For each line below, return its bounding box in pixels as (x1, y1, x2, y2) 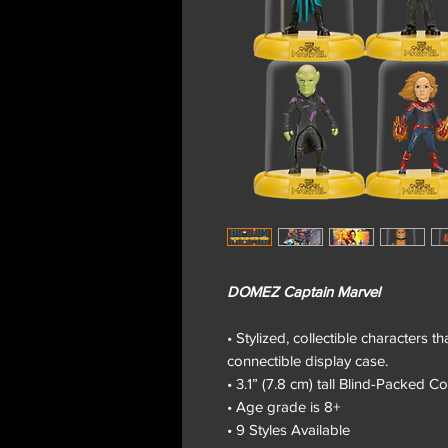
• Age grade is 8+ (227, 397, 340, 415)
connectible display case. (227, 351, 388, 369)
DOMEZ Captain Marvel (227, 282, 380, 300)
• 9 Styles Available (227, 420, 350, 438)
